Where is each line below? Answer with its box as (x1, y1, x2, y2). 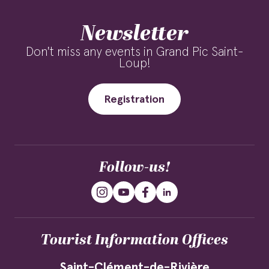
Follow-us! (98, 157, 171, 178)
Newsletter (80, 17, 189, 50)
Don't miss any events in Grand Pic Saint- (26, 46, 243, 58)
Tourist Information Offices (41, 229, 228, 251)
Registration (104, 94, 165, 105)
